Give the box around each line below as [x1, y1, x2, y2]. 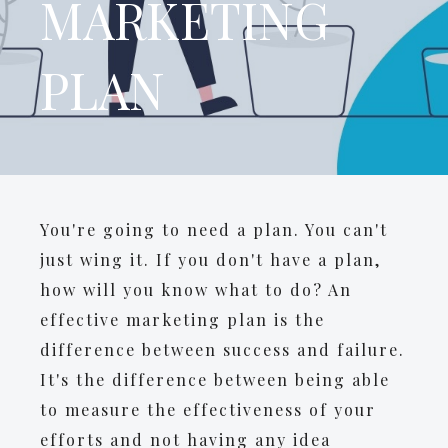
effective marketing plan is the [40, 309, 325, 330]
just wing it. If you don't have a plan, [40, 249, 381, 270]
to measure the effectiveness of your [40, 399, 376, 420]
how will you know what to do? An [40, 279, 352, 300]
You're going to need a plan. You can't [40, 219, 388, 240]
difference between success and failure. [40, 339, 405, 360]
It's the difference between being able [40, 369, 390, 390]
